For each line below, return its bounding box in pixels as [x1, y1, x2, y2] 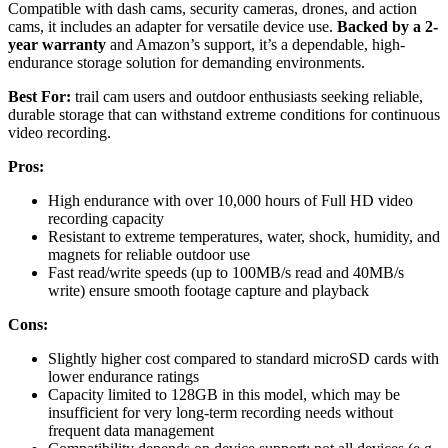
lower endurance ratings [48, 367, 199, 385]
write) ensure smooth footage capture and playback [48, 281, 369, 299]
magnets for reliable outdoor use [48, 245, 250, 263]
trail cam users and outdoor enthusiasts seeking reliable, [71, 87, 423, 105]
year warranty [8, 35, 106, 53]
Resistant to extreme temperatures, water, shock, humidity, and [48, 227, 440, 245]
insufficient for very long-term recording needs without [48, 403, 393, 421]
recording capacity [48, 209, 164, 227]
